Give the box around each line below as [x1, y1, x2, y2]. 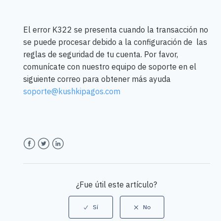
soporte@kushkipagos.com [23, 86, 120, 97]
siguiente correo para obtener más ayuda [23, 74, 171, 84]
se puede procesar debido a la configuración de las [23, 37, 207, 47]
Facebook [23, 150, 58, 160]
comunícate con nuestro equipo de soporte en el [23, 62, 196, 72]
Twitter [37, 150, 63, 160]
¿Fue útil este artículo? [76, 180, 157, 190]
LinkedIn [51, 150, 82, 160]
